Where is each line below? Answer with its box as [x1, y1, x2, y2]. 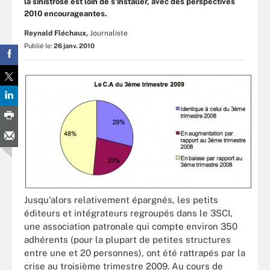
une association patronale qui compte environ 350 [24, 221, 237, 231]
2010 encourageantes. [24, 9, 107, 18]
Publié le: [24, 42, 54, 49]
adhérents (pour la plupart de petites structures [24, 234, 231, 245]
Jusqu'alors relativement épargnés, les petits [24, 194, 218, 205]
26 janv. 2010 [54, 42, 95, 49]
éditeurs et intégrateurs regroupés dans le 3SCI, [24, 207, 233, 218]
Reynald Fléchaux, [24, 29, 88, 37]
